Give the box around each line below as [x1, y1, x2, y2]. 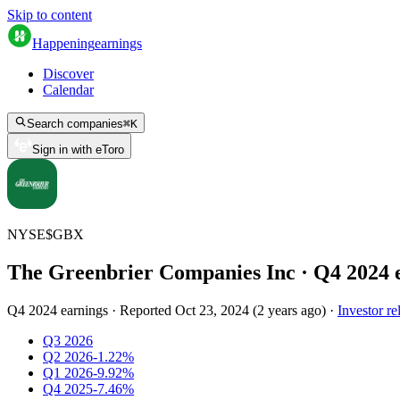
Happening [32, 36, 95, 51]
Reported [120, 302, 175, 318]
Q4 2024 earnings [7, 302, 108, 318]
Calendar [43, 82, 94, 97]
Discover [43, 66, 94, 81]
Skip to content [7, 7, 92, 22]
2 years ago [257, 302, 321, 318]
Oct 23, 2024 [175, 302, 249, 318]
